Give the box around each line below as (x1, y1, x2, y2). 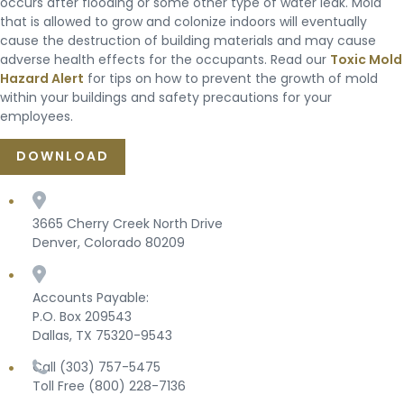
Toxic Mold (330, 50, 402, 69)
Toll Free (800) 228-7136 (32, 377, 186, 396)
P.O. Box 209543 (32, 308, 132, 326)
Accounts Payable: (32, 289, 149, 308)
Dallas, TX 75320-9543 (32, 326, 172, 345)
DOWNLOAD (16, 147, 109, 166)
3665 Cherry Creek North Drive (32, 215, 223, 234)
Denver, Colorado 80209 (32, 234, 185, 252)
